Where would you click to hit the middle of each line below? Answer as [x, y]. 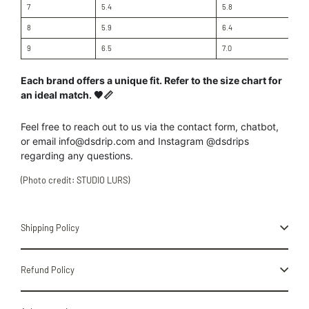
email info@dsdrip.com [84, 141]
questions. [111, 155]
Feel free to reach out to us [81, 126]
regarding [43, 155]
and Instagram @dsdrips [193, 141]
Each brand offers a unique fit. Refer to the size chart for [151, 80]
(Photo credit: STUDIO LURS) [75, 180]
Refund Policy [48, 269]
